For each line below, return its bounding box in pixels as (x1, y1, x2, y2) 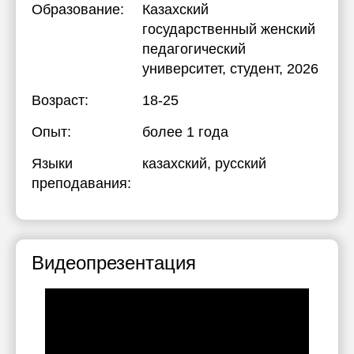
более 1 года (142, 124, 228, 140)
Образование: (32, 2, 124, 17)
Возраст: (32, 92, 88, 108)
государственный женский (142, 21, 315, 37)
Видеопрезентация (32, 252, 196, 273)
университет (142, 61, 222, 77)
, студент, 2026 (222, 61, 318, 77)
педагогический (142, 41, 246, 57)
